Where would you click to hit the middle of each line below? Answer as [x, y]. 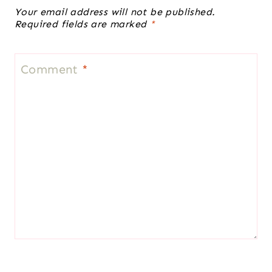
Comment [52, 70]
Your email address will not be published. [115, 12]
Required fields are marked [82, 24]
